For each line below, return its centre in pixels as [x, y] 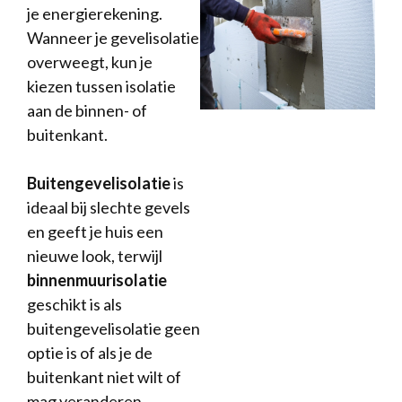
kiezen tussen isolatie [101, 86]
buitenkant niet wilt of [104, 377]
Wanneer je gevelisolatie [113, 38]
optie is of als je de [90, 353]
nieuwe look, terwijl [95, 256]
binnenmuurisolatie [97, 280]
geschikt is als [74, 304]
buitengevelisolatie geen [114, 328]
